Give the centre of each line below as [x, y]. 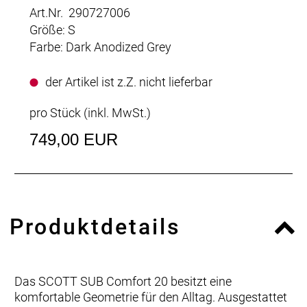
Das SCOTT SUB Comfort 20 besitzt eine [123, 281]
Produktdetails [95, 227]
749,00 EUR [74, 139]
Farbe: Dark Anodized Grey [100, 47]
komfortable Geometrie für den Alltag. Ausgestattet [151, 297]
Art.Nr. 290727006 [80, 13]
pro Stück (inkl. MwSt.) [90, 113]
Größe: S [52, 30]
